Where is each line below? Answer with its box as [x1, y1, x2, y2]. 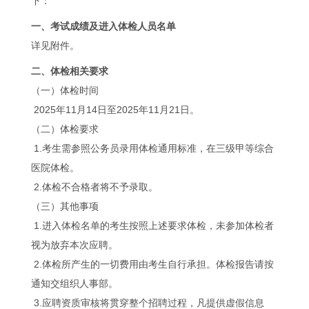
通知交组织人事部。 [30, 277, 118, 289]
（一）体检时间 [30, 84, 99, 96]
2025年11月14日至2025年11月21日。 [30, 103, 199, 115]
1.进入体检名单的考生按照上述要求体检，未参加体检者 [30, 219, 274, 231]
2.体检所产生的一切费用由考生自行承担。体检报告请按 [30, 258, 274, 270]
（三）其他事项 [30, 200, 99, 212]
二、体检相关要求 [30, 65, 108, 77]
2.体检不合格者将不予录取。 [30, 181, 158, 192]
